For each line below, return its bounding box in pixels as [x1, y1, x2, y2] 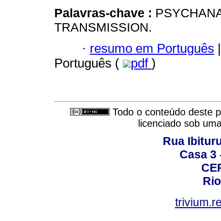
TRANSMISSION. [54, 20, 152, 35]
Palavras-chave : [54, 6, 155, 20]
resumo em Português [90, 41, 214, 55]
